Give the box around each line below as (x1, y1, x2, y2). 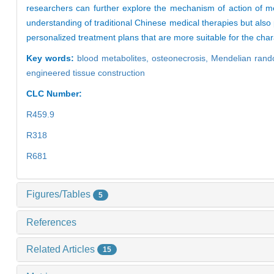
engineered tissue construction (26, 67, 145, 78)
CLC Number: (26, 88, 84, 98)
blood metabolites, (77, 53, 152, 63)
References (26, 217, 76, 228)
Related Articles (26, 243, 97, 254)
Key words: (26, 53, 78, 63)
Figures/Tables (26, 188, 93, 199)
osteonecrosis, (152, 53, 212, 63)
